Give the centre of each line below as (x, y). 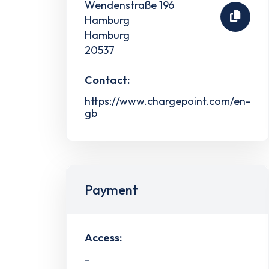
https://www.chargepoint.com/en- (168, 101)
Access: (103, 237)
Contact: (107, 80)
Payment (111, 189)
